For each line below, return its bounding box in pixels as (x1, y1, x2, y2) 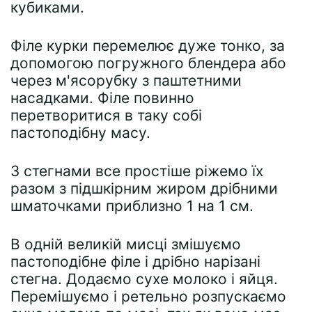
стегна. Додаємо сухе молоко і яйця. (10, 270, 278, 288)
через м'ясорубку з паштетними (10, 72, 242, 89)
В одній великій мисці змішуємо (10, 235, 241, 253)
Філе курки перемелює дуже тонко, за (10, 37, 285, 54)
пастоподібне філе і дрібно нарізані (10, 253, 260, 270)
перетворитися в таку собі (10, 107, 202, 124)
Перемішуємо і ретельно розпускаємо (10, 288, 286, 305)
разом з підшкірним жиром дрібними (10, 180, 278, 197)
